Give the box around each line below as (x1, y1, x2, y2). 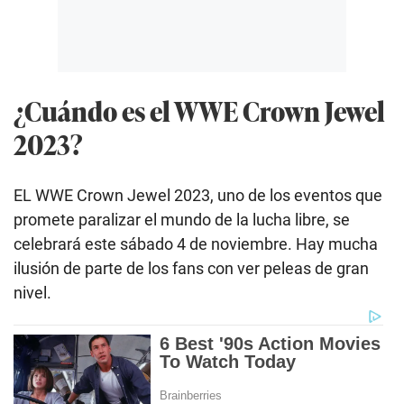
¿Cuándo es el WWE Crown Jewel (14, 91, 385, 131)
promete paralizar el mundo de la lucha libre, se (14, 209, 350, 229)
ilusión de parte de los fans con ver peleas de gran (14, 258, 369, 278)
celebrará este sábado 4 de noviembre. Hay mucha (14, 234, 378, 253)
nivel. (14, 282, 51, 302)
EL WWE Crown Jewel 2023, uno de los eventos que (14, 185, 382, 205)
